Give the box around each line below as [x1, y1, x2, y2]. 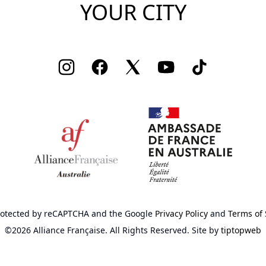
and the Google [91, 208, 155, 220]
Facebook [90, 58, 133, 71]
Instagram [56, 58, 103, 71]
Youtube [156, 58, 194, 71]
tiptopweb [221, 224, 261, 236]
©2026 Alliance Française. [5, 224, 110, 236]
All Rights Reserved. [110, 224, 192, 236]
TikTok [189, 58, 218, 71]
